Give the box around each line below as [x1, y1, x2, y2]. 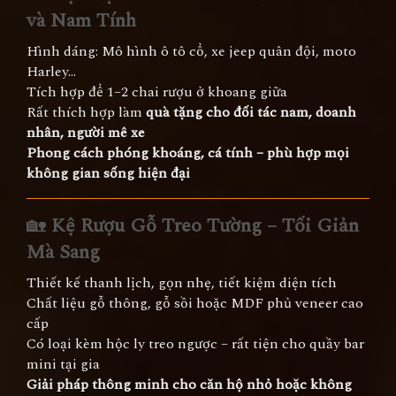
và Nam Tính [27, 6, 136, 35]
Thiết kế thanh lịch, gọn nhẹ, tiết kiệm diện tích [27, 272, 337, 293]
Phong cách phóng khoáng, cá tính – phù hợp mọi [27, 142, 349, 164]
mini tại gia [27, 354, 100, 375]
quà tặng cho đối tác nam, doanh [146, 102, 356, 123]
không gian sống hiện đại [27, 163, 190, 184]
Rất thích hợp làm [27, 102, 146, 123]
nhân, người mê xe [27, 122, 145, 143]
